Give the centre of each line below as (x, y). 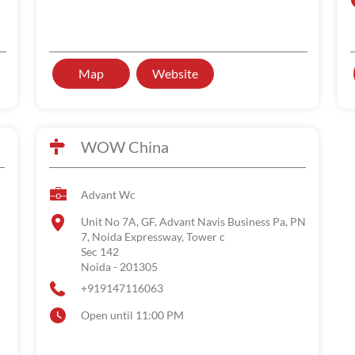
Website (175, 73)
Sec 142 (100, 252)
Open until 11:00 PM (132, 315)
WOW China (125, 147)
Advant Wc (108, 195)
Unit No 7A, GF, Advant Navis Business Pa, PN (193, 221)
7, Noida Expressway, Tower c (153, 237)
